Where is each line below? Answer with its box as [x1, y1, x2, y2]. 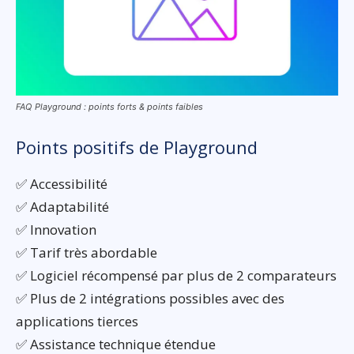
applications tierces [16, 312, 138, 331]
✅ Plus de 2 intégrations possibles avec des [16, 289, 284, 308]
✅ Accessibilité [16, 175, 107, 194]
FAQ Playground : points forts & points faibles [16, 101, 203, 113]
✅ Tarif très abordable [16, 243, 157, 262]
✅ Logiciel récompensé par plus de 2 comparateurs [16, 266, 337, 285]
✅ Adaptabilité [16, 198, 109, 217]
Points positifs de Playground [16, 135, 258, 160]
